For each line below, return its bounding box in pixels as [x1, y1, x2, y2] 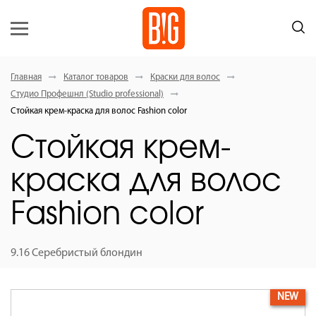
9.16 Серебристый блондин [11, 248, 142, 259]
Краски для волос [150, 73, 220, 82]
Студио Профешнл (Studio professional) [11, 90, 164, 99]
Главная [11, 73, 42, 82]
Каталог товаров [63, 73, 128, 82]
